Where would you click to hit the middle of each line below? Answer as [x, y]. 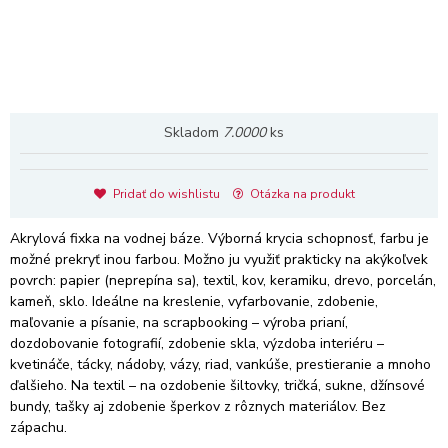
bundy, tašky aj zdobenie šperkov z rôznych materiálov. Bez [198, 406]
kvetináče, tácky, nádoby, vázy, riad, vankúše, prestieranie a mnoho [220, 364]
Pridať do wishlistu [164, 194]
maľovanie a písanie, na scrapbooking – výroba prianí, [179, 322]
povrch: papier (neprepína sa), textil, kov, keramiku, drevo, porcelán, [223, 280]
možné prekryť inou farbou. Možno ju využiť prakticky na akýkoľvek [219, 259]
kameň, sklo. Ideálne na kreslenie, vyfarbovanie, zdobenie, [194, 301]
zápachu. [38, 427]
